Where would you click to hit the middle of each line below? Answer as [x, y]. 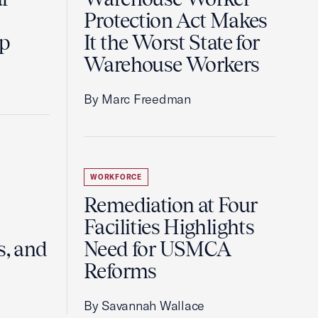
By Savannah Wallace [144, 306]
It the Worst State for [172, 43]
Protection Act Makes [176, 21]
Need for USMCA [158, 249]
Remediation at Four [171, 205]
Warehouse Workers [172, 65]
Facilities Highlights [169, 227]
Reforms [120, 271]
